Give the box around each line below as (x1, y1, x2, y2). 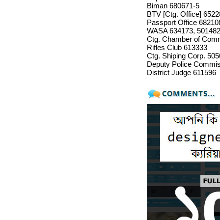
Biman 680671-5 (146, 1, 199, 10)
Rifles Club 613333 (146, 43, 207, 52)
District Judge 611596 (146, 68, 216, 77)
